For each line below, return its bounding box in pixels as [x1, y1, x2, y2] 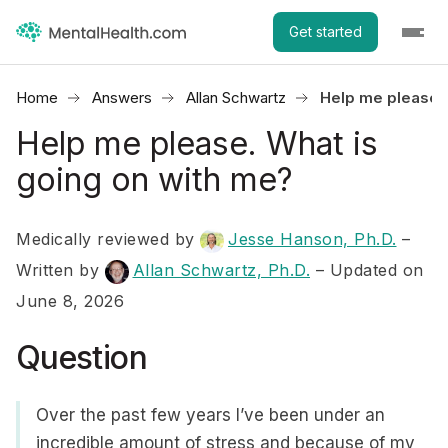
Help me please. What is [16, 124, 378, 163]
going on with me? [16, 160, 293, 199]
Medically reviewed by [16, 229, 200, 249]
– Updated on [315, 260, 424, 280]
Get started [289, 23, 362, 40]
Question [16, 338, 147, 377]
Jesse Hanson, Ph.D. [228, 229, 397, 249]
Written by [16, 260, 105, 280]
